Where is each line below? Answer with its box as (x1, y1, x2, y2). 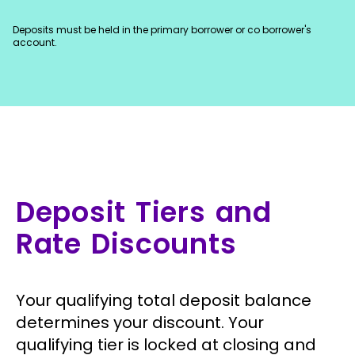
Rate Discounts (16, 223, 237, 263)
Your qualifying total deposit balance (16, 289, 311, 311)
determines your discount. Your (16, 311, 264, 334)
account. (13, 36, 57, 49)
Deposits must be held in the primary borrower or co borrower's (13, 23, 311, 36)
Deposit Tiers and (16, 192, 272, 231)
